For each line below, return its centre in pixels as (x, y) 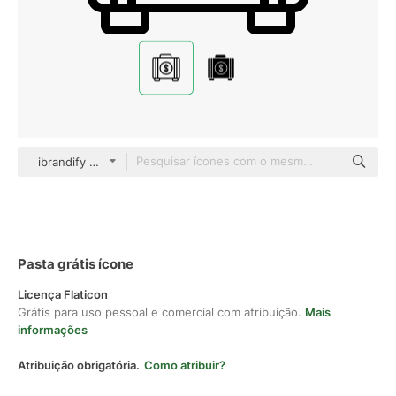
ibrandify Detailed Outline (108, 162)
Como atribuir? (185, 365)
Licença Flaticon (63, 294)
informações (53, 330)
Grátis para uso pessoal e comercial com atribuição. (161, 312)
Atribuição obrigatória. (79, 365)
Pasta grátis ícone (76, 264)
